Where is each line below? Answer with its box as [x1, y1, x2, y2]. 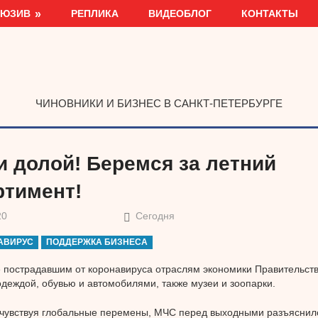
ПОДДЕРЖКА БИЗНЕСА [46, 237, 148, 248]
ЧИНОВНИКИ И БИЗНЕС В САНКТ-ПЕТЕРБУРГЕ [35, 97, 283, 109]
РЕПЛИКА [71, 7, 119, 19]
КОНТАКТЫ [241, 7, 299, 19]
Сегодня [136, 210, 175, 222]
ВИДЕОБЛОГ [148, 7, 212, 19]
